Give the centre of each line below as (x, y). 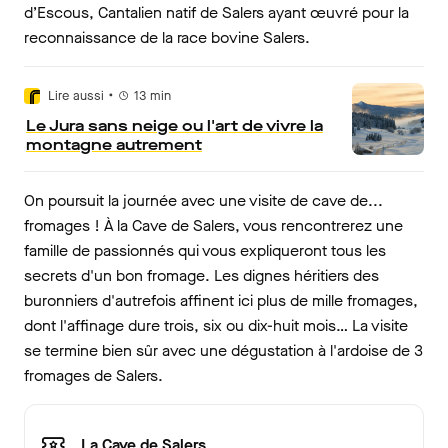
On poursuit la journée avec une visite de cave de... (203, 200)
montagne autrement (114, 144)
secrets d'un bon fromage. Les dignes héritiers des (201, 275)
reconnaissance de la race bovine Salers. (167, 37)
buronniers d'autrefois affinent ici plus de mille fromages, (221, 300)
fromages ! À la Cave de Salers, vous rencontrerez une (213, 225)
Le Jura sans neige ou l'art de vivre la (174, 125)
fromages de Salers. (93, 375)
